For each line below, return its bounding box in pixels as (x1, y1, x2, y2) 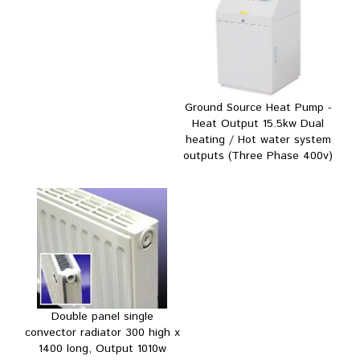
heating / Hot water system (185, 131, 331, 148)
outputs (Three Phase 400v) (183, 147, 333, 164)
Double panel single (51, 308, 153, 325)
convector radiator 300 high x (24, 324, 180, 341)
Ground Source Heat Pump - (184, 99, 332, 116)
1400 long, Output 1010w (38, 340, 166, 357)
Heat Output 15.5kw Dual (192, 115, 324, 132)
